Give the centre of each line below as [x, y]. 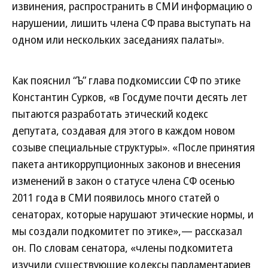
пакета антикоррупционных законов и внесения [126, 164]
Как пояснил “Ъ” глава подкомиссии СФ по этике [126, 80]
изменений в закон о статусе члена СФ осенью [123, 181]
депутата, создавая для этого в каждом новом [124, 130]
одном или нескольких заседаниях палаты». [118, 39]
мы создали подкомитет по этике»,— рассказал [127, 231]
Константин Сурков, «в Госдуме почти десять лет [130, 97]
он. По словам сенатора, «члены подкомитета [122, 248]
